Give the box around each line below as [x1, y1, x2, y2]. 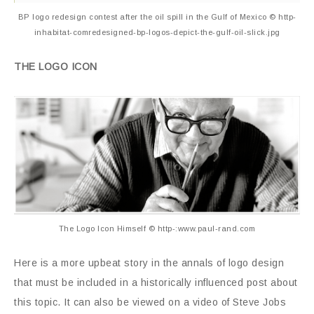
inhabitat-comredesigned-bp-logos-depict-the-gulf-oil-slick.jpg [34, 27, 280, 36]
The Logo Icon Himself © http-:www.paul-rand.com [58, 224, 256, 233]
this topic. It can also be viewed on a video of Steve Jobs [14, 296, 286, 308]
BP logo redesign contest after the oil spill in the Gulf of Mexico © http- [18, 12, 296, 21]
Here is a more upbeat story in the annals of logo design [14, 257, 284, 268]
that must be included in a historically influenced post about [14, 277, 298, 288]
